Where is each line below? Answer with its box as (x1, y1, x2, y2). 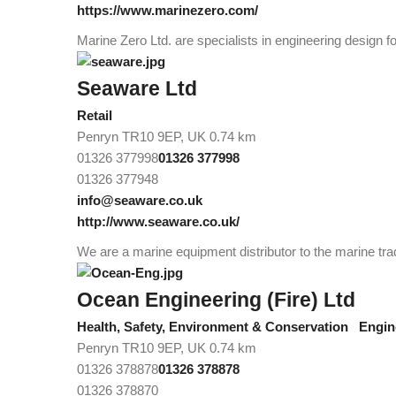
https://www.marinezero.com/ (77, 2, 258, 18)
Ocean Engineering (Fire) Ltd (77, 288, 355, 311)
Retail (77, 107, 112, 123)
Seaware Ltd (77, 77, 197, 100)
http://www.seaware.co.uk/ (77, 213, 240, 229)
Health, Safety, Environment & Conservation (77, 318, 348, 334)
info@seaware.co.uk (77, 192, 202, 208)
